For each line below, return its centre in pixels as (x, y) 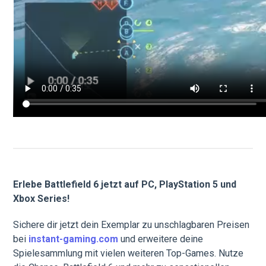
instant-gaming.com (74, 239)
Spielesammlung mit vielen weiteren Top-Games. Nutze (129, 253)
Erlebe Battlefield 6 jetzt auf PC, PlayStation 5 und (125, 185)
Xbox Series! (42, 199)
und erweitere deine (161, 239)
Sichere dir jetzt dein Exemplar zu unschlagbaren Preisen (132, 224)
